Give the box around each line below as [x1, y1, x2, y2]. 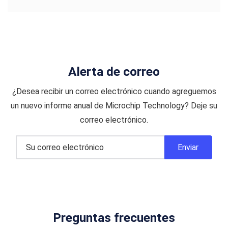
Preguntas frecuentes [53, 210, 175, 225]
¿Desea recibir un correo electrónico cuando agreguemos [12, 86, 216, 96]
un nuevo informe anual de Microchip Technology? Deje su [11, 100, 217, 110]
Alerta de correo [68, 64, 160, 79]
